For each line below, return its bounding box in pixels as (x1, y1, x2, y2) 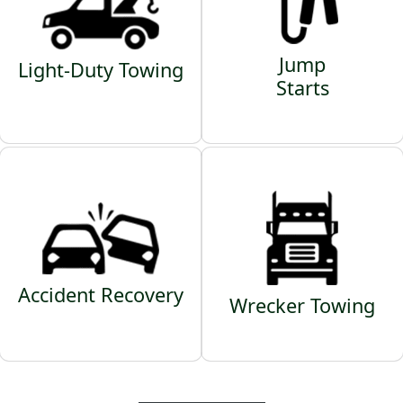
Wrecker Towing (229, 292, 375, 319)
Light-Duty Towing (18, 56, 184, 83)
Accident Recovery (18, 281, 184, 308)
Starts (275, 75, 329, 102)
